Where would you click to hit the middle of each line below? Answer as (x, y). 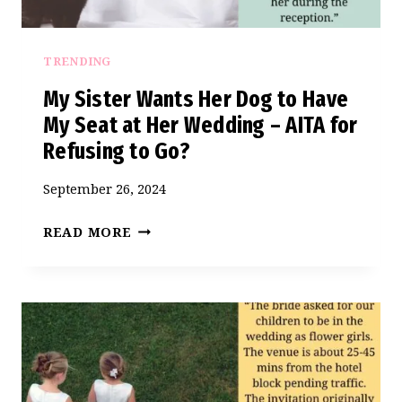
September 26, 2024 (105, 188)
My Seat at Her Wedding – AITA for (201, 125)
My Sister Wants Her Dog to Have (196, 99)
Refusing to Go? (117, 151)
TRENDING (78, 61)
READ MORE (87, 232)
